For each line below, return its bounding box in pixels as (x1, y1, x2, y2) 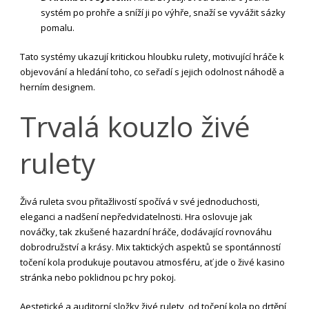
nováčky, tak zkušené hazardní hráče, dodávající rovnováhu (20, 225, 272, 238)
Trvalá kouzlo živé (20, 106, 250, 146)
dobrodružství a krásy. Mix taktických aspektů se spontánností (20, 240, 281, 253)
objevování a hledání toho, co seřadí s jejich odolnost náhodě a (20, 65, 284, 78)
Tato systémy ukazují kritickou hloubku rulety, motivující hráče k (20, 50, 284, 63)
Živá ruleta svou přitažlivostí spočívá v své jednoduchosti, (20, 195, 259, 208)
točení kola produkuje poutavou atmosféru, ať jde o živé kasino (20, 255, 285, 268)
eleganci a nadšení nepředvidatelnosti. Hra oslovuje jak (20, 210, 252, 223)
